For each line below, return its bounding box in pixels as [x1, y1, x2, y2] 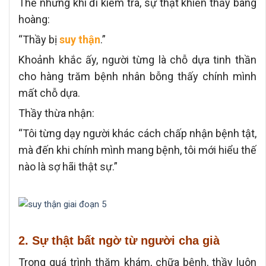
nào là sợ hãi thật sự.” [18, 160, 118, 173]
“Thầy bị [18, 33, 59, 46]
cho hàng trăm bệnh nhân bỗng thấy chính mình [18, 69, 256, 83]
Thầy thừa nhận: [18, 106, 94, 119]
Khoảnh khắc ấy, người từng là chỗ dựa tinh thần [18, 53, 256, 66]
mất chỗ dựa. [18, 86, 80, 99]
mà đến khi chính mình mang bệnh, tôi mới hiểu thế [18, 143, 256, 156]
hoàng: [18, 12, 50, 26]
